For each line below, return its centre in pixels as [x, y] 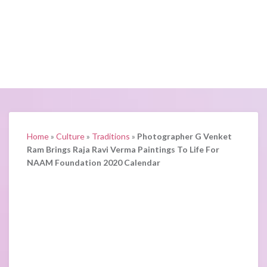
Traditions [111, 136]
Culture [70, 136]
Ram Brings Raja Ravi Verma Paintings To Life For [123, 149]
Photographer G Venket [184, 136]
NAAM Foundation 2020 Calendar [94, 162]
